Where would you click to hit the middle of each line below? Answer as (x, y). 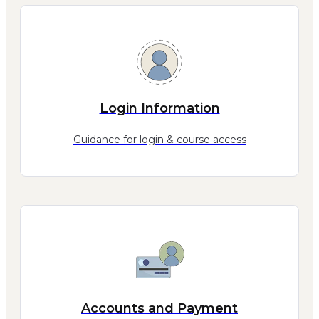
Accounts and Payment (159, 308)
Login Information (159, 108)
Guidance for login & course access (159, 139)
